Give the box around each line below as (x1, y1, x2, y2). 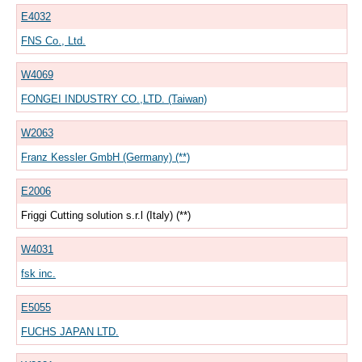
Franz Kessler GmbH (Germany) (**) (21, 150, 190, 163)
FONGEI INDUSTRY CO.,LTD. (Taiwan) (21, 92, 207, 105)
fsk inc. (21, 267, 56, 280)
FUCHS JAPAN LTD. (21, 325, 119, 338)
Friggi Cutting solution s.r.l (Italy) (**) (21, 208, 191, 221)
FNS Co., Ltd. (21, 34, 86, 47)
